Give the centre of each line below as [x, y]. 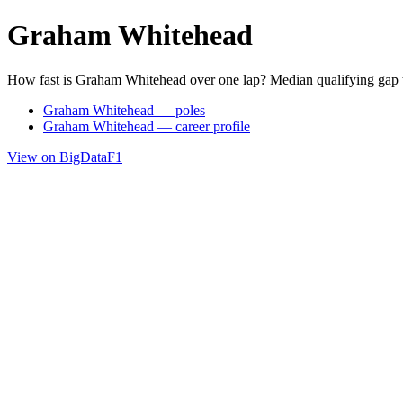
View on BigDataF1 [65, 157]
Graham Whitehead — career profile [147, 126]
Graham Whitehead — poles [124, 110]
